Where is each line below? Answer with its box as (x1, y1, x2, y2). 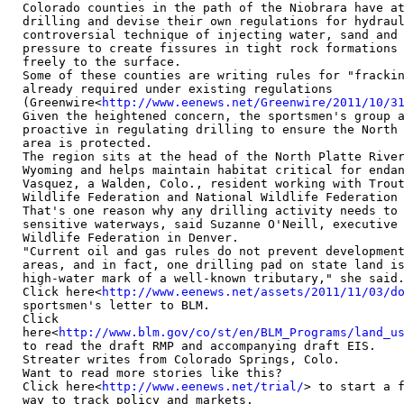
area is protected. (23, 136, 152, 150)
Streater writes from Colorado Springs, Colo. (23, 353, 340, 366)
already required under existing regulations (23, 82, 333, 96)
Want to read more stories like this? (23, 366, 282, 380)
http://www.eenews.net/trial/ (102, 380, 304, 393)
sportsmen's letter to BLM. (23, 298, 210, 312)
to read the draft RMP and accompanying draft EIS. (23, 339, 376, 353)
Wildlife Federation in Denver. (23, 231, 239, 244)
